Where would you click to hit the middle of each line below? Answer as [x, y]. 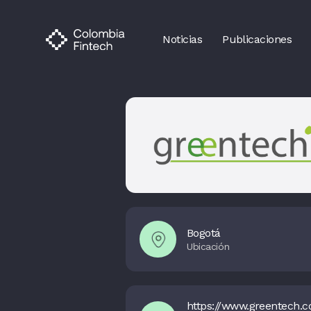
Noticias [183, 39]
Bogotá [204, 233]
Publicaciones [257, 39]
